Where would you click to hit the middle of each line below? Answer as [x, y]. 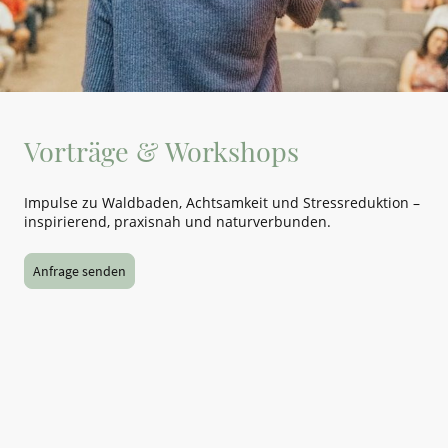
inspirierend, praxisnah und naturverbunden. [177, 221]
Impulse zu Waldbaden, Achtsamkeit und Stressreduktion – [222, 202]
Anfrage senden [79, 270]
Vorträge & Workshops [161, 151]
